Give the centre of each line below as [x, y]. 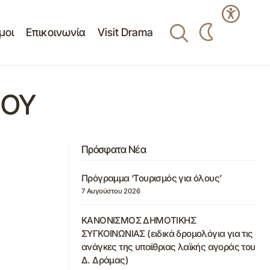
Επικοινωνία [55, 32]
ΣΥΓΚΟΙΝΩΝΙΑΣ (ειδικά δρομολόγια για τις [167, 234]
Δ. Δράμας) [105, 260]
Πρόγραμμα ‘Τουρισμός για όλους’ [152, 178]
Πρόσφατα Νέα [114, 149]
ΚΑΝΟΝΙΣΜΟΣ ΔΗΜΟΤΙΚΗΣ [139, 220]
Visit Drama [125, 32]
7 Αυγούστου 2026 [111, 191]
